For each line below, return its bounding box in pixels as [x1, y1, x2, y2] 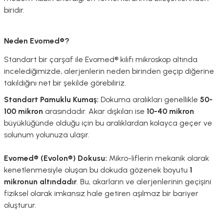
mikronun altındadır [4, 177, 77, 187]
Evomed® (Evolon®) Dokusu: [4, 153, 107, 163]
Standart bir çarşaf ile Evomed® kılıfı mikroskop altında [4, 55, 197, 65]
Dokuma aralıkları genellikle [99, 95, 200, 105]
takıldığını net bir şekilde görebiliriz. [4, 78, 126, 88]
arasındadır [43, 107, 85, 116]
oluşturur [4, 200, 35, 210]
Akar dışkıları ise [88, 107, 147, 116]
